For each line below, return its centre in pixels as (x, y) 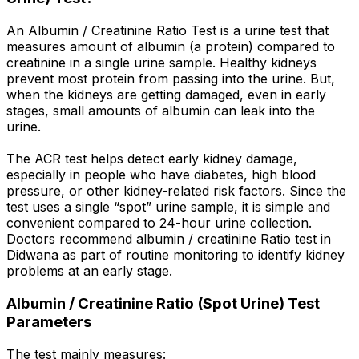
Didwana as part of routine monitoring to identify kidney (175, 255)
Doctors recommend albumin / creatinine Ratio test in (169, 239)
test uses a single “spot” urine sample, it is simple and (168, 207)
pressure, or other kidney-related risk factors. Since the (176, 191)
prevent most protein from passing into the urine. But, (171, 79)
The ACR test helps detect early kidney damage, (152, 159)
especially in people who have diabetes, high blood (161, 175)
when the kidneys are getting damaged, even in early (166, 95)
